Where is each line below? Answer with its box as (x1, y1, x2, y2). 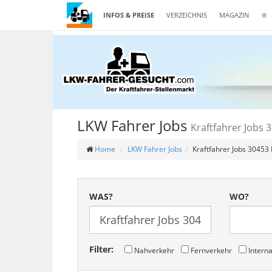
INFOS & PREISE (103, 10, 154, 19)
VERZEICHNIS (166, 10, 207, 19)
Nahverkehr (132, 245, 174, 255)
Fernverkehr (188, 245, 232, 255)
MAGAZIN (219, 10, 249, 19)
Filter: (89, 243, 114, 255)
